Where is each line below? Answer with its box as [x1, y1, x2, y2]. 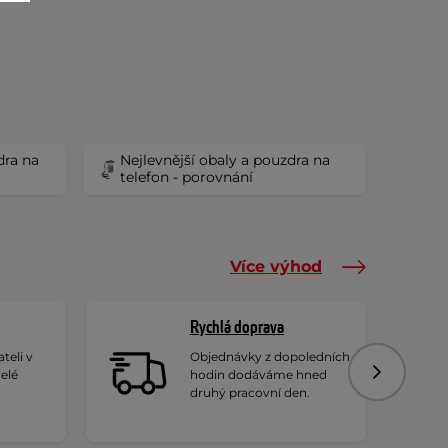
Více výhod [230, 257, 322, 276]
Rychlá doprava [190, 316, 284, 339]
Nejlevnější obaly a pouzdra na [120, 151, 331, 169]
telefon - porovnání [120, 168, 254, 186]
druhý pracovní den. [190, 385, 310, 400]
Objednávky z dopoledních [190, 349, 350, 364]
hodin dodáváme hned [190, 367, 327, 382]
